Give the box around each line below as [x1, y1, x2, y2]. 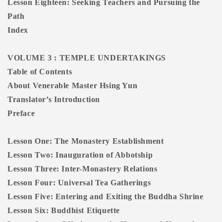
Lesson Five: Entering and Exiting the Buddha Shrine [7, 192, 204, 201]
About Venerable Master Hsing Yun [7, 81, 138, 90]
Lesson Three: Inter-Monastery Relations [7, 165, 158, 173]
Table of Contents [7, 67, 72, 76]
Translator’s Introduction [7, 95, 100, 104]
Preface [7, 109, 35, 118]
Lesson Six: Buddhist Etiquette [7, 206, 120, 215]
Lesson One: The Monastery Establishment [7, 137, 164, 146]
